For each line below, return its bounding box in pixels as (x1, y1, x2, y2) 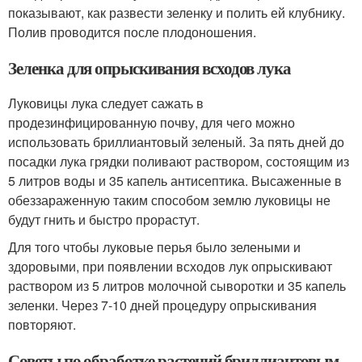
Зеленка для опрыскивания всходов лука (8, 55, 292, 80)
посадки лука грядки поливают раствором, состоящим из (8, 151, 349, 170)
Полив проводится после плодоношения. (8, 22, 256, 41)
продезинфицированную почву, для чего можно (8, 112, 295, 132)
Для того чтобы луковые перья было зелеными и (8, 237, 301, 256)
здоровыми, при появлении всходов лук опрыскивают (8, 256, 332, 276)
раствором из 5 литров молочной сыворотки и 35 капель (8, 276, 346, 295)
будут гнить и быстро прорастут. (8, 209, 200, 229)
